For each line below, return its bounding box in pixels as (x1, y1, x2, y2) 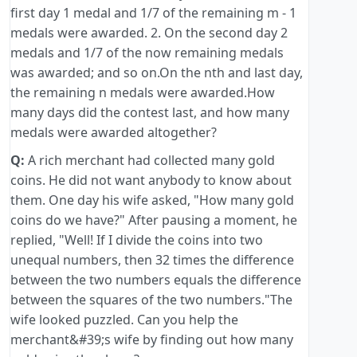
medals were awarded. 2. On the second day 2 (10, 24, 288, 42)
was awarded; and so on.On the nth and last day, (10, 64, 303, 82)
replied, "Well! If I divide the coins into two (10, 231, 263, 249)
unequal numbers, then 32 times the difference (10, 251, 294, 269)
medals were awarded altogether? (10, 124, 217, 142)
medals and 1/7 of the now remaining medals (10, 44, 284, 62)
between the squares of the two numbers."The (10, 291, 292, 309)
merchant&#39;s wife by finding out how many (10, 331, 293, 349)
